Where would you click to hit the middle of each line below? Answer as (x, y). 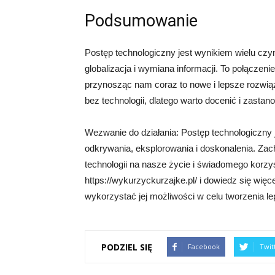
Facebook (204, 247)
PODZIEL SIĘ (127, 247)
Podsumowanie (141, 21)
